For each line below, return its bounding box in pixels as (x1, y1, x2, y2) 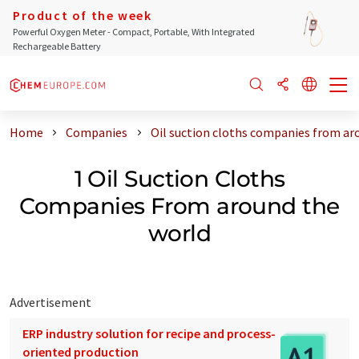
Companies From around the (19, 192, 340, 220)
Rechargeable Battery (13, 40, 101, 52)
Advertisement (10, 293, 91, 310)
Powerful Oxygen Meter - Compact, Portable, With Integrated (13, 26, 255, 38)
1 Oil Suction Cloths (74, 164, 285, 192)
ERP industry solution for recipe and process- (22, 325, 276, 341)
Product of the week (13, 7, 152, 23)
